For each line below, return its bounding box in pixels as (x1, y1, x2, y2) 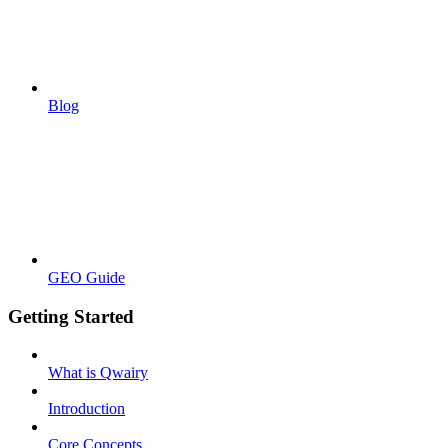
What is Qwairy (48, 364, 148, 382)
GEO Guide (48, 268, 125, 286)
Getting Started (8, 305, 134, 327)
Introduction (48, 400, 125, 418)
